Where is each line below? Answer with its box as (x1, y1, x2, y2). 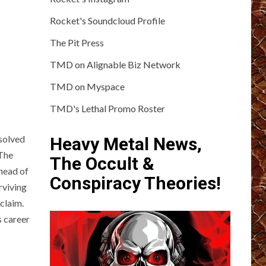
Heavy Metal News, (49, 133, 202, 154)
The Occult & (49, 153, 154, 174)
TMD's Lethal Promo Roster (49, 102, 165, 114)
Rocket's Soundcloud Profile (49, 14, 165, 26)
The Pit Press (49, 36, 104, 48)
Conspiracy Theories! (49, 172, 221, 194)
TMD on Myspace (49, 80, 125, 92)
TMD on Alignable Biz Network (49, 58, 180, 70)
